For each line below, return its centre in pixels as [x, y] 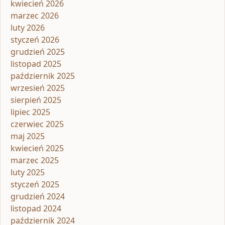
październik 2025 [43, 76]
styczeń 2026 [35, 40]
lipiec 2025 [30, 112]
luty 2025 [28, 173]
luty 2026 [28, 28]
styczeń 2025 [35, 185]
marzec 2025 [35, 160]
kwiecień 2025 [37, 148]
